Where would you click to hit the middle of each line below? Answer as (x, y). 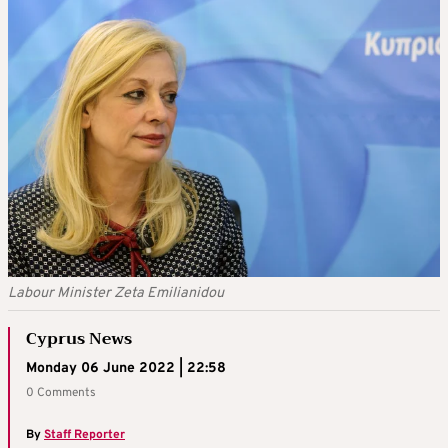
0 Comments (61, 393)
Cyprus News (79, 339)
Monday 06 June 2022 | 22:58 (126, 369)
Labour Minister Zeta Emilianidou (116, 294)
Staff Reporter (84, 435)
